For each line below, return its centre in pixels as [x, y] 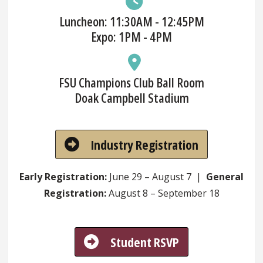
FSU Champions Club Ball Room [131, 82]
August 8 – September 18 [163, 193]
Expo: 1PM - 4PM [131, 36]
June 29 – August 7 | [156, 176]
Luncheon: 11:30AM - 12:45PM [131, 21]
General [225, 176]
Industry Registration [145, 144]
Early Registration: [63, 176]
